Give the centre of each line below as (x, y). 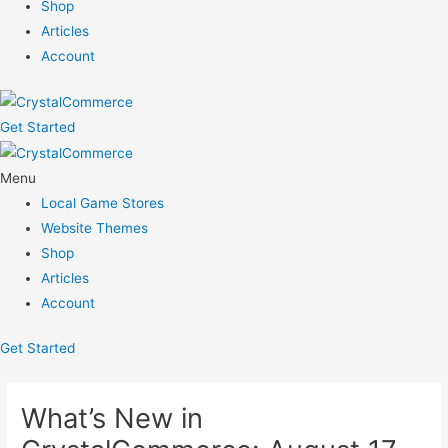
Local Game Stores (103, 202)
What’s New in (112, 418)
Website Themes (95, 227)
